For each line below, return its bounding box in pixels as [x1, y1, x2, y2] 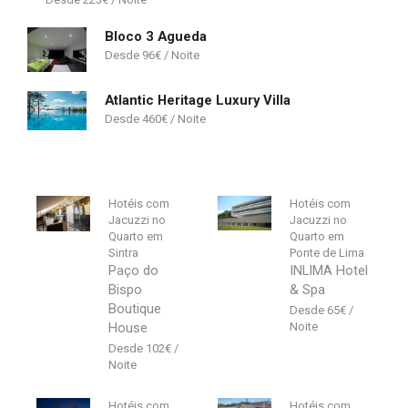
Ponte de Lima [290, 245, 365, 260]
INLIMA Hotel [290, 261, 369, 279]
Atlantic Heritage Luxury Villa [105, 92, 291, 109]
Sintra [108, 245, 139, 260]
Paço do [108, 261, 159, 279]
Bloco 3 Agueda [105, 28, 207, 46]
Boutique [108, 300, 162, 317]
